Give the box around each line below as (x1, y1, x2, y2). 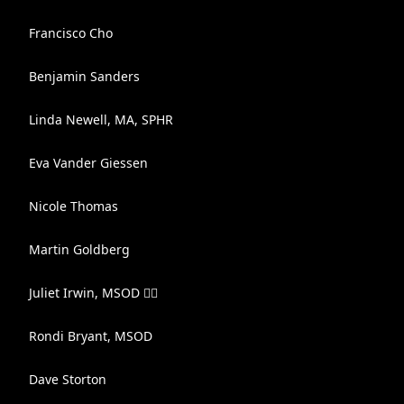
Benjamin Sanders (29, 68, 140, 85)
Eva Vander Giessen (29, 154, 148, 171)
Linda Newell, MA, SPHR (29, 111, 173, 128)
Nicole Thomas (29, 197, 118, 215)
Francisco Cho (29, 24, 113, 41)
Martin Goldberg (29, 241, 130, 258)
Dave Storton (29, 371, 106, 388)
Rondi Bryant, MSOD (29, 327, 152, 344)
